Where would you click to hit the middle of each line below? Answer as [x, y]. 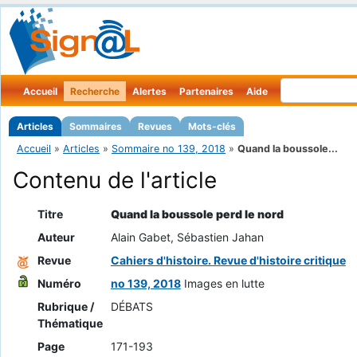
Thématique [70, 324]
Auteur [56, 237]
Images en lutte [224, 284]
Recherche [95, 91]
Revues [155, 126]
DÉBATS [131, 307]
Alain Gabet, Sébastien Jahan [187, 237]
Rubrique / [65, 307]
